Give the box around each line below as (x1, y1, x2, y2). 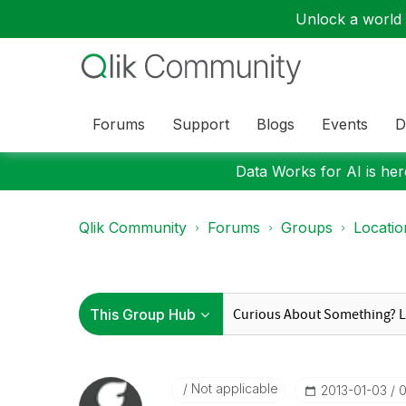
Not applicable (187, 381, 278, 396)
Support (172, 114, 229, 133)
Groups (281, 218, 333, 237)
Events (322, 114, 368, 133)
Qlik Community (79, 218, 187, 237)
